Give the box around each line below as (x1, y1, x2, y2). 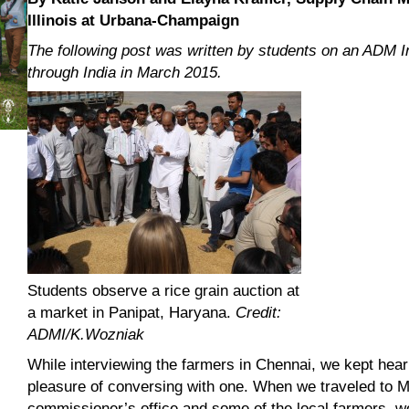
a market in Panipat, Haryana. (27, 304, 236, 321)
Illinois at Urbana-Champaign (27, 12, 240, 29)
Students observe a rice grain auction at (27, 282, 300, 299)
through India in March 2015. (27, 63, 223, 81)
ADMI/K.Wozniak (27, 326, 145, 343)
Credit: (236, 304, 282, 321)
